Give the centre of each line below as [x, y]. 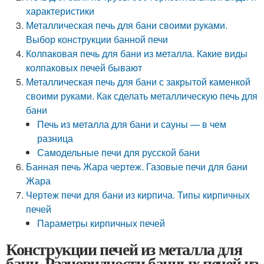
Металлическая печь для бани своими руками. [127, 25]
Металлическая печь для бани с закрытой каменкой [138, 82]
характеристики [60, 11]
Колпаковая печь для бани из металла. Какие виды [137, 53]
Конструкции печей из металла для [124, 249]
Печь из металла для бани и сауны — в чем [132, 124]
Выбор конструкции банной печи [97, 39]
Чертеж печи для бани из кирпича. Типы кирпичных [138, 195]
